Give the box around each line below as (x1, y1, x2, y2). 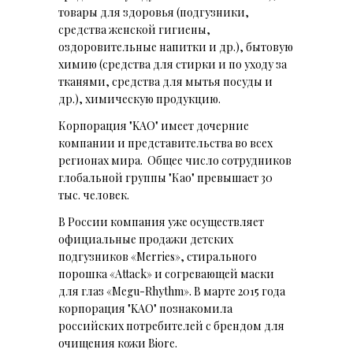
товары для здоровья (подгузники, (58, 5, 249, 20)
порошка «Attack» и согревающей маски (58, 266, 274, 282)
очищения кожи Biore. (58, 336, 177, 351)
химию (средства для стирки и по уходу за (58, 57, 287, 72)
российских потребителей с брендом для (58, 318, 284, 334)
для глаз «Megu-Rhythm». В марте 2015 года (58, 284, 285, 299)
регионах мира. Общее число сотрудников (58, 153, 292, 169)
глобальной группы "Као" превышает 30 (58, 170, 273, 186)
